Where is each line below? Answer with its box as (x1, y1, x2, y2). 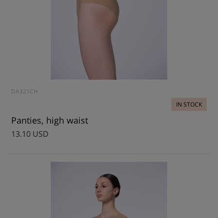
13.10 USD (11, 128, 49, 139)
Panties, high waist (11, 114, 88, 126)
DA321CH (11, 87, 38, 95)
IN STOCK (176, 100, 202, 109)
